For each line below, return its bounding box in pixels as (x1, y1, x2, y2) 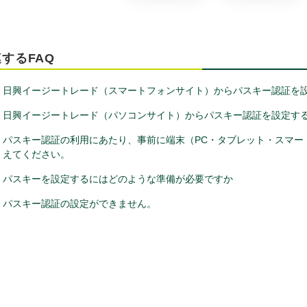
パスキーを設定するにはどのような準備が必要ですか (3, 173, 233, 185)
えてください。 (3, 149, 70, 160)
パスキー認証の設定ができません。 (3, 198, 156, 210)
